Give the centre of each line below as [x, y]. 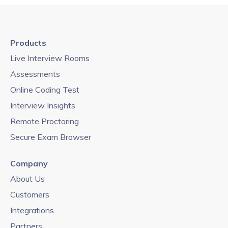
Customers [30, 195]
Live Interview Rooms [50, 58]
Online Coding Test [45, 90]
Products [28, 43]
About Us [27, 179]
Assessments [35, 74]
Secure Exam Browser [51, 137]
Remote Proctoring [45, 121]
